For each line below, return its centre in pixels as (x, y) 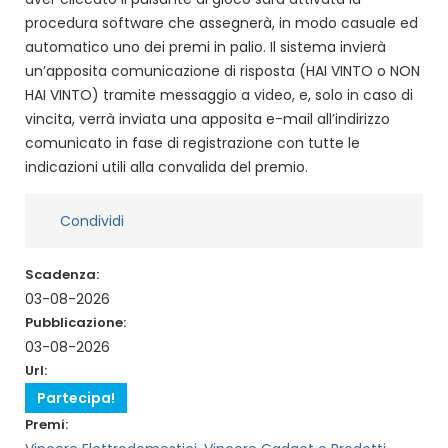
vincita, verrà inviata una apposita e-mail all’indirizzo (207, 118)
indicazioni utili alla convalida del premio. (166, 166)
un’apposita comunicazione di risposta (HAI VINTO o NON (222, 70)
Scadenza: (62, 274)
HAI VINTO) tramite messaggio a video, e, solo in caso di (219, 94)
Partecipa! (76, 397)
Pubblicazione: (75, 322)
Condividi (92, 220)
